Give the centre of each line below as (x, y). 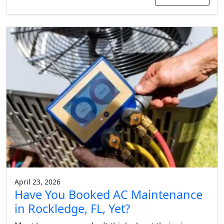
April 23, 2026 (37, 182)
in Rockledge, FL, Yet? (72, 209)
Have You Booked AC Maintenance (108, 195)
